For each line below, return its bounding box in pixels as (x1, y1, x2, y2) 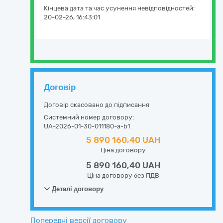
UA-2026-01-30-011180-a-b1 (44, 122, 130, 130)
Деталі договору (50, 185, 104, 193)
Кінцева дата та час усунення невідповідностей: (44, 4, 195, 12)
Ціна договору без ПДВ (87, 172, 159, 179)
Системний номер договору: (44, 113, 134, 121)
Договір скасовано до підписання (44, 101, 149, 109)
